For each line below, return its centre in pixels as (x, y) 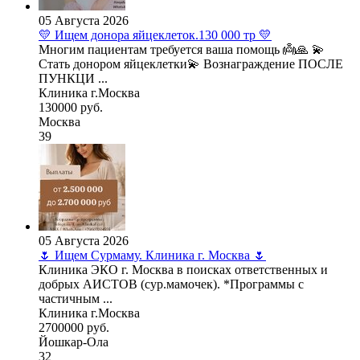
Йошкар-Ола (74, 342)
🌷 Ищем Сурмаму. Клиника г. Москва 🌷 (152, 256)
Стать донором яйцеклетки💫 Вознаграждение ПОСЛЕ (191, 64)
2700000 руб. (74, 328)
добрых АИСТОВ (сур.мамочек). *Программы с (171, 284)
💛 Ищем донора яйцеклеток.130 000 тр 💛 (155, 35)
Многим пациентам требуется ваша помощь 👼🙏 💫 (182, 50)
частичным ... (76, 299)
